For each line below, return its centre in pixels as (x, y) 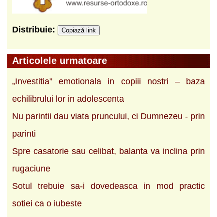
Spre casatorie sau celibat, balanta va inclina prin (108, 151)
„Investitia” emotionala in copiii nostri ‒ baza (108, 81)
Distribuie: (35, 29)
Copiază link (79, 30)
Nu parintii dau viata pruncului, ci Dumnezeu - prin (108, 116)
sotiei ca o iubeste (47, 203)
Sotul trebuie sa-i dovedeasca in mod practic (108, 186)
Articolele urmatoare (60, 60)
